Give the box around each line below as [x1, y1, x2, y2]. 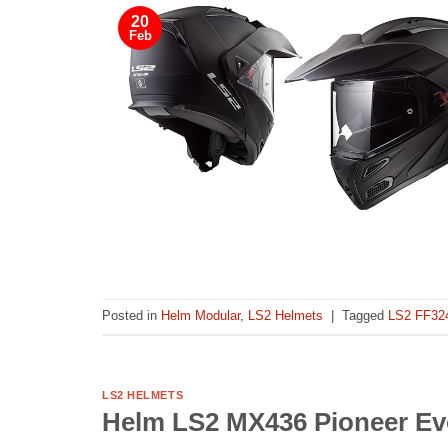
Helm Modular [161, 308, 240, 324]
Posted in [102, 308, 161, 324]
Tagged [342, 308, 388, 324]
